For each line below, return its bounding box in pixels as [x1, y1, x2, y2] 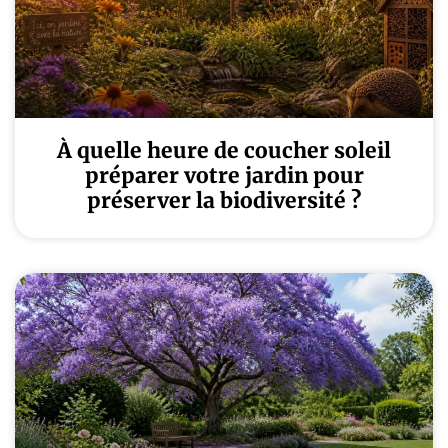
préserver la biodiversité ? [87, 187, 361, 214]
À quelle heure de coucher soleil [57, 137, 391, 164]
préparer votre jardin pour [84, 162, 364, 189]
